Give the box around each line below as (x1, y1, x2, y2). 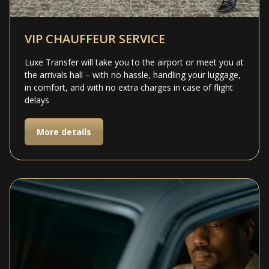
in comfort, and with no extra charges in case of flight (25, 81, 233, 93)
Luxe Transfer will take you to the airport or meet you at (25, 56, 244, 68)
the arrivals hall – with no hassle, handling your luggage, (25, 68, 241, 80)
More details (37, 125, 91, 138)
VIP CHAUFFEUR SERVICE (25, 30, 165, 47)
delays (25, 94, 49, 106)
